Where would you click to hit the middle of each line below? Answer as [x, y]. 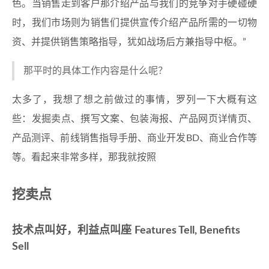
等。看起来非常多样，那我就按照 [84, 157]
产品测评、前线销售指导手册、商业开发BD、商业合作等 [134, 138]
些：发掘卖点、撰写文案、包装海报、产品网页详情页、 [134, 119]
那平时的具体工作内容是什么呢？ [95, 71]
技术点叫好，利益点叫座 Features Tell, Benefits [126, 231]
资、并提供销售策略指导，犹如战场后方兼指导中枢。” [129, 42]
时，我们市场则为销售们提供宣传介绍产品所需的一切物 [134, 23]
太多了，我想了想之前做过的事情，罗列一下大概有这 [134, 100]
